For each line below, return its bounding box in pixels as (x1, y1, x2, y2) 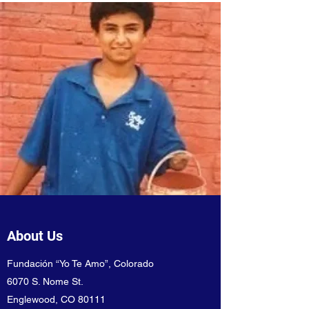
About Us (7, 228, 63, 244)
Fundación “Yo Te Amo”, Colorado (7, 258, 154, 269)
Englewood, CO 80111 (7, 294, 106, 305)
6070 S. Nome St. (7, 276, 83, 287)
